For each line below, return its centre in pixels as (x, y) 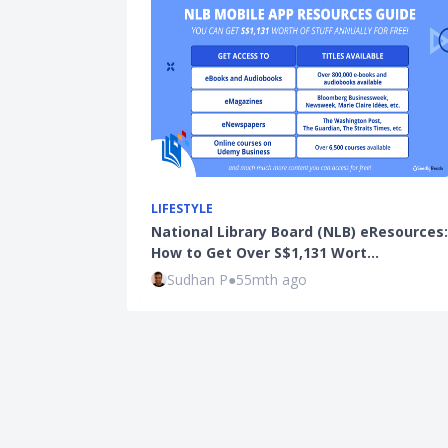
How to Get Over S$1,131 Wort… (265, 252)
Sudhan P (197, 279)
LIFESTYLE (182, 208)
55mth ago (271, 279)
